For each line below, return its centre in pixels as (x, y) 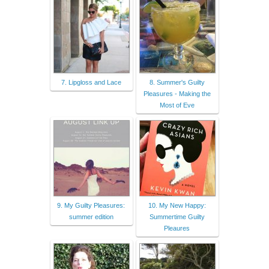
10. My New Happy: (177, 205)
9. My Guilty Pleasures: (91, 205)
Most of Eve (177, 105)
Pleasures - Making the (177, 93)
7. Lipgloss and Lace (91, 82)
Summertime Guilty (177, 216)
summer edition (91, 216)
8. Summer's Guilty (177, 82)
